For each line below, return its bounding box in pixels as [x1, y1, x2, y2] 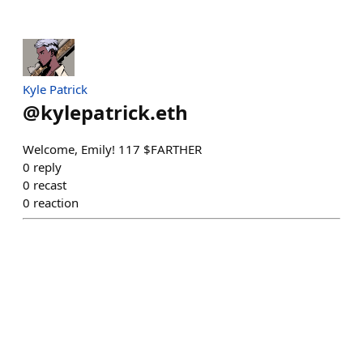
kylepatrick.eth [41, 99, 188, 126]
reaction [33, 194, 79, 211]
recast [33, 177, 66, 194]
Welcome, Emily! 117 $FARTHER [23, 141, 202, 158]
